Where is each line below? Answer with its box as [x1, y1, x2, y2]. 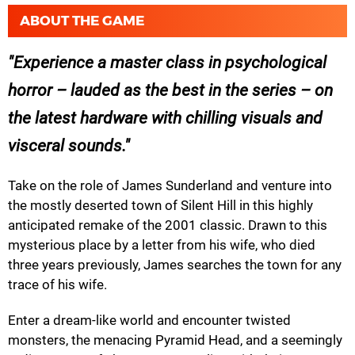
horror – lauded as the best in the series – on [8, 81, 333, 101]
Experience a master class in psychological [13, 53, 326, 73]
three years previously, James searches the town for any [8, 257, 342, 273]
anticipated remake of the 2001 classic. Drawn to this [8, 217, 327, 234]
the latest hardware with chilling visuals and [8, 109, 323, 128]
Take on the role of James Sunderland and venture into [8, 177, 332, 194]
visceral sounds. [8, 136, 124, 156]
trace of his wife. [8, 277, 107, 293]
